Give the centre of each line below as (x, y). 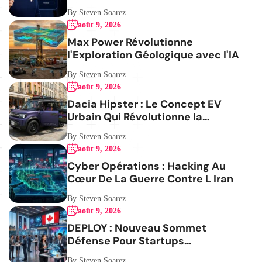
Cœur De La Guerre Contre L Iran (150, 179)
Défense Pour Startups (126, 241)
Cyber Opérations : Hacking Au (146, 166)
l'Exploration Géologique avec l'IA (153, 55)
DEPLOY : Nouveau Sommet (137, 228)
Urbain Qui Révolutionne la (135, 117)
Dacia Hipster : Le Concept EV (144, 104)
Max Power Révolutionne (130, 42)
